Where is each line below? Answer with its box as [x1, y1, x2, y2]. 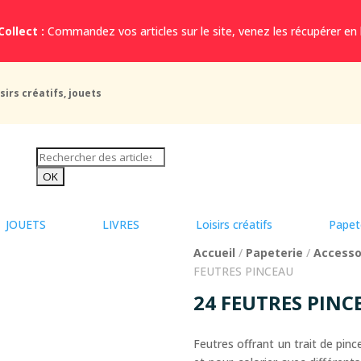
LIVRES [102, 217, 139, 233]
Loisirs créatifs [196, 217, 272, 233]
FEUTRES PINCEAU [193, 263, 294, 280]
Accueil [193, 245, 236, 261]
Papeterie [246, 245, 304, 261]
